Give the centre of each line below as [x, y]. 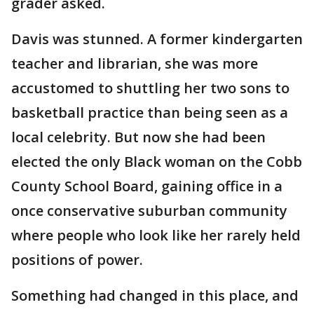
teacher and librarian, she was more [135, 64]
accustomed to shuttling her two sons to [150, 88]
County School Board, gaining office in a [147, 186]
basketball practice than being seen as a [150, 113]
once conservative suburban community [149, 211]
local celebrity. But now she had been [138, 137]
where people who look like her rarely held [156, 235]
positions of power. [77, 260]
